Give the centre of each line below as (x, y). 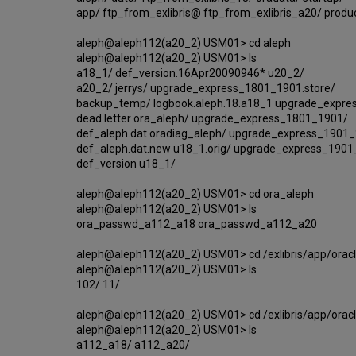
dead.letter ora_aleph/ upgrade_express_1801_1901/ (212, 118)
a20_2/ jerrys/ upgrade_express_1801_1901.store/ (206, 88)
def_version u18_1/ (126, 163)
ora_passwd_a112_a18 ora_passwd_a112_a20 (197, 224)
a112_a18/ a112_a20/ (133, 344)
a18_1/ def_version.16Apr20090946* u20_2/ (190, 73)
